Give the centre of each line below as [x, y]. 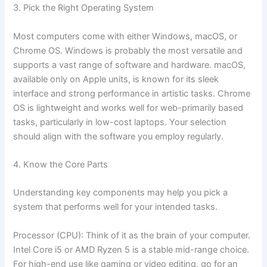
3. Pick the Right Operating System [84, 8]
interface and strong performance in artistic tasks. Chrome [132, 93]
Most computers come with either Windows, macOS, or [125, 36]
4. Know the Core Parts [61, 165]
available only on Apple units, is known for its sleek [116, 79]
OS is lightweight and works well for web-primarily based [128, 108]
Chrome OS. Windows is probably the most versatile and [128, 50]
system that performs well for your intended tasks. [116, 207]
